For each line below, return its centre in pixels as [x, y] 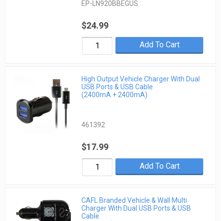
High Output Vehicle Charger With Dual [141, 79]
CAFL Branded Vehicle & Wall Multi [134, 201]
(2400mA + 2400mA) [115, 95]
